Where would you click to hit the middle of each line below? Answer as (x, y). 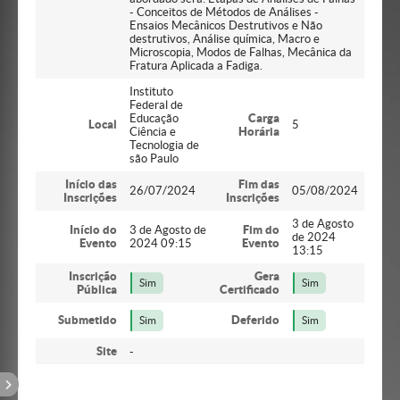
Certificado (250, 290)
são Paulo (154, 158)
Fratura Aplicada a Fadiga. (196, 66)
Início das (91, 184)
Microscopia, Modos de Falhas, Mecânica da (241, 52)
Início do (93, 230)
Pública (97, 290)
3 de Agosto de (168, 230)
